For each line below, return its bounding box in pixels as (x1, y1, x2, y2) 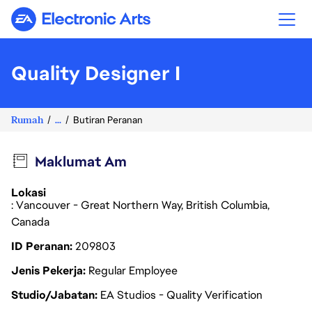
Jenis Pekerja (11, 263, 86, 278)
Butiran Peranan (73, 114, 143, 126)
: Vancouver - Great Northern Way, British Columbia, (11, 198, 270, 212)
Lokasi (11, 185, 46, 200)
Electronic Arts (79, 17, 155, 32)
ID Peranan (11, 239, 72, 253)
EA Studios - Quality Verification (100, 288, 263, 302)
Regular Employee (88, 263, 178, 278)
